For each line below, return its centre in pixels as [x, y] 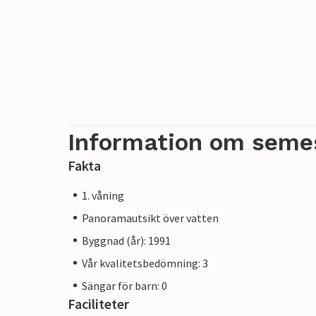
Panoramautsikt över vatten [150, 218]
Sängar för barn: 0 [124, 285]
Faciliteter [98, 303]
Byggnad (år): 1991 [126, 240]
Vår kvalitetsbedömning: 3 [145, 263]
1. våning [103, 195]
